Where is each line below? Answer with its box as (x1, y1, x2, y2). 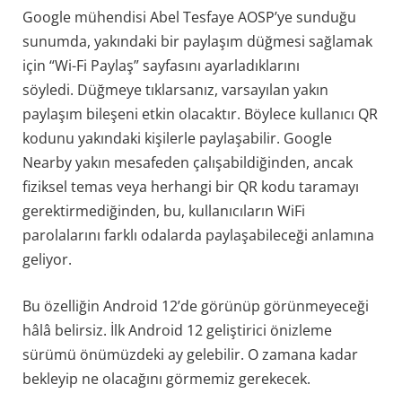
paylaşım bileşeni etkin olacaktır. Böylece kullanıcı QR (22, 104, 378, 125)
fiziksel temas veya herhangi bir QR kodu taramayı (22, 177, 359, 197)
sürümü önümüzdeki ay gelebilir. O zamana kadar (22, 344, 358, 364)
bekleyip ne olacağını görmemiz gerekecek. (22, 368, 310, 389)
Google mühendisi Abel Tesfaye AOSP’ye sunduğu (22, 7, 356, 28)
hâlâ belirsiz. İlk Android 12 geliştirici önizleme (22, 319, 332, 340)
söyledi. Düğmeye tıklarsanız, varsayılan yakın (22, 80, 328, 100)
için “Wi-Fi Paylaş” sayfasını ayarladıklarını (22, 56, 300, 76)
